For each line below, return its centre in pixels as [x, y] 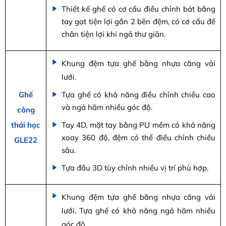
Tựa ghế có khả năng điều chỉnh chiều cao [138, 94]
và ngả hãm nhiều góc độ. [107, 107]
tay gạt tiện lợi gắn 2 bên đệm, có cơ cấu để [138, 21]
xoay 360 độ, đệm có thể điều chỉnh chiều [138, 137]
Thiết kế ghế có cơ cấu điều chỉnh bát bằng [138, 9]
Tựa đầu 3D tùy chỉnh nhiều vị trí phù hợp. [135, 167]
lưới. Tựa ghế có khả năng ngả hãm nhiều [138, 210]
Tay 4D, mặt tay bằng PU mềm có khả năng [138, 125]
